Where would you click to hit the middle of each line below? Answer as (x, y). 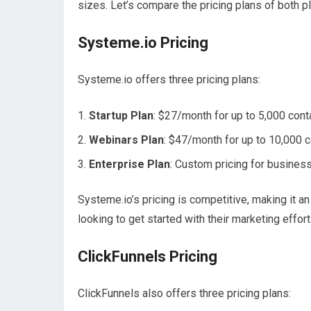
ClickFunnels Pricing (148, 257)
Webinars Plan (126, 140)
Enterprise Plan (129, 164)
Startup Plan (121, 116)
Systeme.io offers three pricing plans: (169, 79)
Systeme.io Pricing (143, 43)
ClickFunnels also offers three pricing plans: (184, 293)
